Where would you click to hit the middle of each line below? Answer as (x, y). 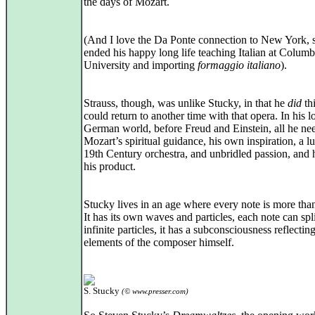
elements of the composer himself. (159, 242)
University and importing (141, 65)
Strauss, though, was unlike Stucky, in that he (186, 103)
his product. (110, 166)
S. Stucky (103, 291)
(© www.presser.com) (155, 291)
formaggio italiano (239, 65)
